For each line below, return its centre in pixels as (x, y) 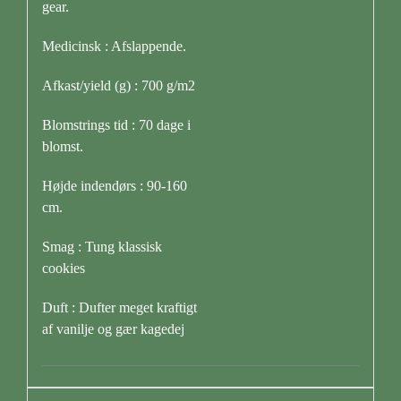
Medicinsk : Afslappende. (114, 46)
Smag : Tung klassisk (102, 246)
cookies (63, 268)
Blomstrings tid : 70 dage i (116, 124)
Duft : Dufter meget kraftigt (119, 307)
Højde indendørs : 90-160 (114, 185)
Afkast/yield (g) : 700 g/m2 (118, 85)
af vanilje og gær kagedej (113, 328)
